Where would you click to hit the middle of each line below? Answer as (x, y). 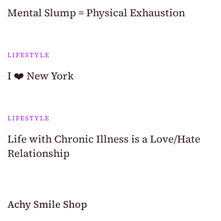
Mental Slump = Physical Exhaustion (96, 13)
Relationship (38, 153)
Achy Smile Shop (47, 204)
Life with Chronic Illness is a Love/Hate (104, 139)
